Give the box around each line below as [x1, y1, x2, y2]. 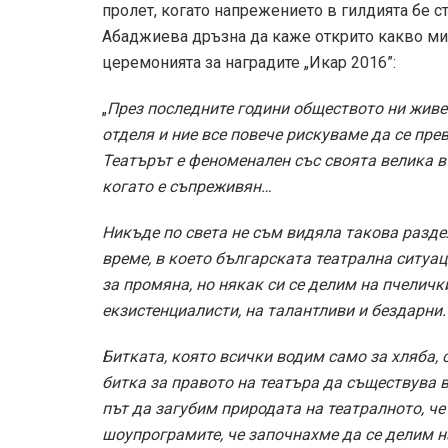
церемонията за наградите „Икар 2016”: [102, 52, 396, 72]
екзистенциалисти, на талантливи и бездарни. [102, 300, 446, 320]
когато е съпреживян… [102, 176, 272, 196]
